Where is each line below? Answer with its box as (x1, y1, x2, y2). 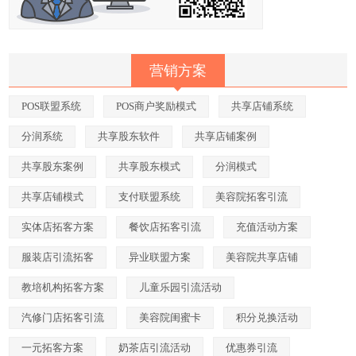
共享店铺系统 (231, 99, 294, 112)
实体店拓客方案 (21, 220, 95, 233)
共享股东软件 (98, 130, 161, 142)
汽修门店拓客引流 (21, 311, 105, 323)
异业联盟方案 (129, 250, 192, 263)
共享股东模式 (118, 160, 181, 172)
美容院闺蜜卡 (139, 311, 202, 323)
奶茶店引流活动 (118, 341, 192, 354)
